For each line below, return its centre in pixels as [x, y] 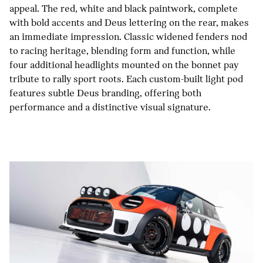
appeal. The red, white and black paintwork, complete [124, 9]
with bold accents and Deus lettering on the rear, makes [129, 23]
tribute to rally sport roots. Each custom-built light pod [126, 79]
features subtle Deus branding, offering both [105, 93]
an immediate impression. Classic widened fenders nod [128, 37]
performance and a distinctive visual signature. [110, 107]
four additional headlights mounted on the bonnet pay [124, 65]
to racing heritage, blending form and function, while [122, 51]
